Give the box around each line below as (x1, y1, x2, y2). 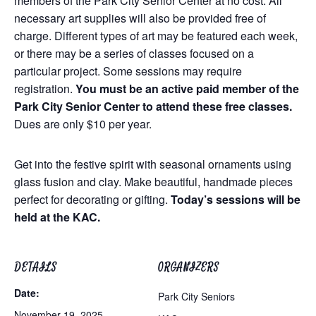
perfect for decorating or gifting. (14, 191, 168, 207)
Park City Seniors (158, 289, 235, 303)
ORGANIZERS (158, 260, 219, 274)
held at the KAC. (14, 209, 100, 225)
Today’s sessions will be (168, 191, 300, 207)
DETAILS (14, 260, 57, 274)
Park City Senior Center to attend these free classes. (14, 98, 292, 114)
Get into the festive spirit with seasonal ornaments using (14, 156, 291, 172)
